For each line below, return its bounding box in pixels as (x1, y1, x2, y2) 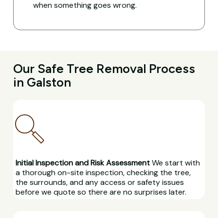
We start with (149, 157, 200, 168)
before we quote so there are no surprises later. (15, 186, 186, 197)
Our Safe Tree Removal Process (13, 61, 195, 76)
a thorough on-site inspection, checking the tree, (15, 167, 191, 178)
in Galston (13, 74, 71, 90)
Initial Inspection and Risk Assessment (15, 157, 150, 168)
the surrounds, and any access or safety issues (15, 177, 184, 187)
